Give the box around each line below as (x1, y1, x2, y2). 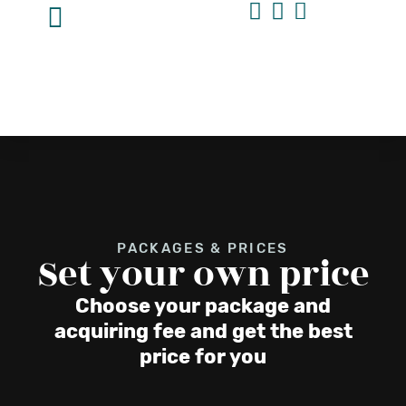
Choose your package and (75, 293, 331, 318)
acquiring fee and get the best (53, 318, 353, 343)
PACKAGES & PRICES (117, 239, 289, 256)
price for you (140, 343, 266, 369)
